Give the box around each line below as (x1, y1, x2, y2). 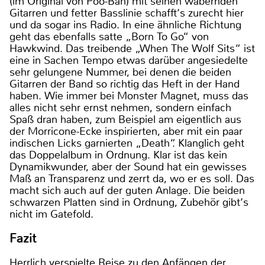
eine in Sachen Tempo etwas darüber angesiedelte (9, 53, 248, 68)
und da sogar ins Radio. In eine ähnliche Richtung (9, 18, 241, 33)
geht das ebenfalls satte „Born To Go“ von (9, 30, 209, 44)
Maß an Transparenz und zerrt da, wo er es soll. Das (9, 172, 254, 186)
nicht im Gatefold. (9, 207, 93, 222)
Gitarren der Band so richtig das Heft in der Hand (9, 77, 240, 92)
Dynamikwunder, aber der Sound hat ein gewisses (9, 160, 247, 174)
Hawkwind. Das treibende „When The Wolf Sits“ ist (9, 41, 255, 56)
